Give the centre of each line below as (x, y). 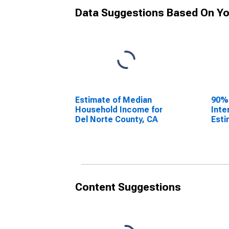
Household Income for (119, 110)
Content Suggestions (128, 187)
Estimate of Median (113, 100)
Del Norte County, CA (117, 119)
